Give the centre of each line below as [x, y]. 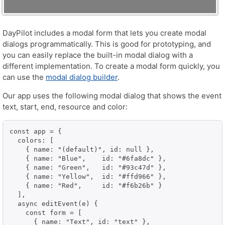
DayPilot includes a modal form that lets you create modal [104, 33]
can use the [24, 77]
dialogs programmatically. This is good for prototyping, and [107, 44]
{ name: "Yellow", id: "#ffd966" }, [88, 176]
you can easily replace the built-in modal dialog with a [98, 55]
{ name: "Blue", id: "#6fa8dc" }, [88, 158]
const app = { [36, 131]
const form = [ [46, 212]
